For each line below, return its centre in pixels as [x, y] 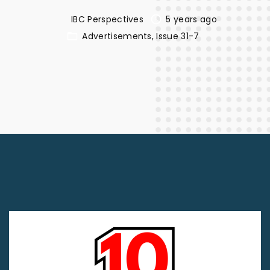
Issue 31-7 [178, 36]
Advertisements [117, 36]
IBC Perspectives [108, 19]
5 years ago [191, 19]
